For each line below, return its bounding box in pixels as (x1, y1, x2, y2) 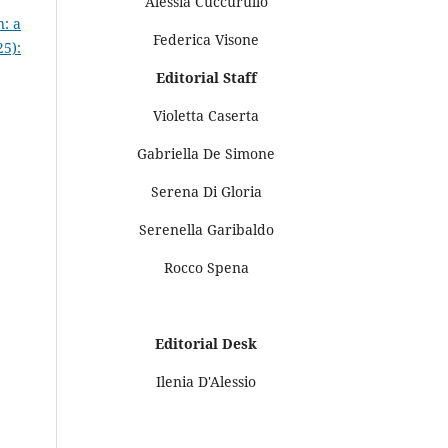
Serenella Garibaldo (138, 219, 274, 239)
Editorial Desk (155, 333, 257, 353)
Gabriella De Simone (137, 143, 275, 163)
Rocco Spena (163, 257, 249, 277)
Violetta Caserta (153, 105, 259, 125)
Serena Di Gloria (150, 181, 262, 201)
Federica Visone (153, 29, 259, 49)
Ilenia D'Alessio (156, 371, 256, 391)
